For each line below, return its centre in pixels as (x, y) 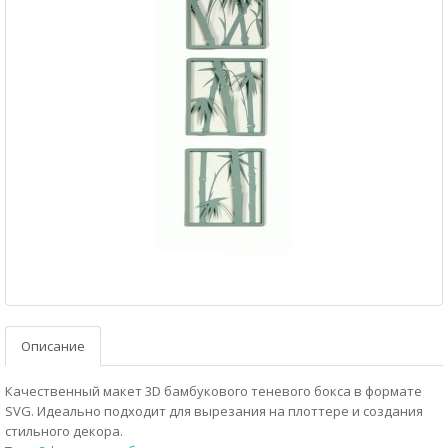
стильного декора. (64, 431)
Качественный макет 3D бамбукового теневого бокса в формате (213, 391)
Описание (53, 346)
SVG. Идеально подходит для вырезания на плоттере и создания (214, 411)
